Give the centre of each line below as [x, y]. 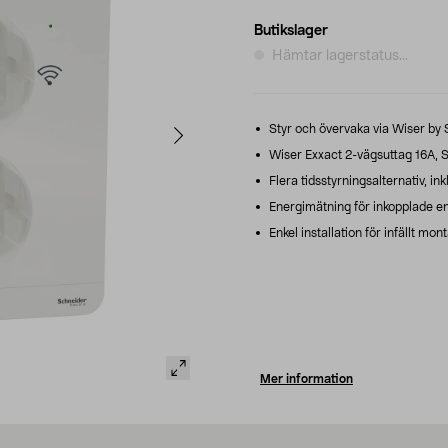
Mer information [306, 378]
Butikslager [291, 30]
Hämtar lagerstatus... [340, 55]
